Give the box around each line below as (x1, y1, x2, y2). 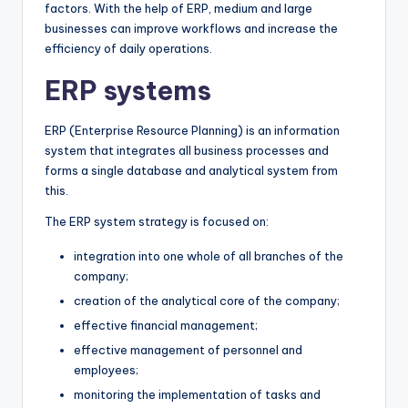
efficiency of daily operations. (45, 40, 212, 56)
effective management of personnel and (74, 342, 302, 358)
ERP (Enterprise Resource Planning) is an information (45, 122, 340, 138)
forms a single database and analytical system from (45, 162, 338, 178)
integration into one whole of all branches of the (74, 248, 343, 263)
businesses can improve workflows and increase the (45, 20, 338, 36)
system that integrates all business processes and (45, 142, 329, 158)
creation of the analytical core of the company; (74, 292, 340, 308)
